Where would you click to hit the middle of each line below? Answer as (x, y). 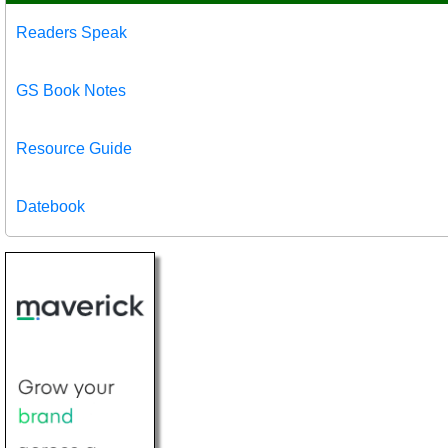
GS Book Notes (71, 90)
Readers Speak (71, 32)
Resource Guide (74, 148)
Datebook (50, 206)
